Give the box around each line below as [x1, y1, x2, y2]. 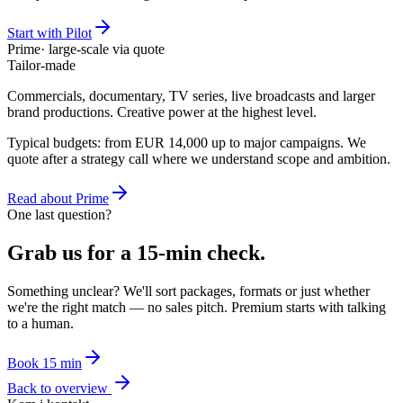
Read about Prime [7, 191, 109, 207]
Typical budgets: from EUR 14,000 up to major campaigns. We [7, 135, 366, 151]
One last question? [7, 207, 112, 223]
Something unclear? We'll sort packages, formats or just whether [7, 282, 370, 299]
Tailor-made [7, 58, 76, 74]
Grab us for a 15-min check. [7, 241, 265, 265]
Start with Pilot [7, 25, 92, 41]
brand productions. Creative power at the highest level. [7, 104, 317, 121]
